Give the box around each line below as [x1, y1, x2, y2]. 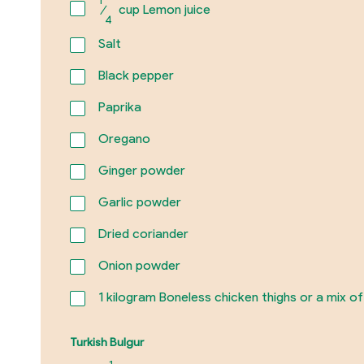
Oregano [97, 130, 150, 146]
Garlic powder [97, 193, 181, 210]
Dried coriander [97, 225, 188, 241]
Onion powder [97, 257, 180, 273]
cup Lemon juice [115, 2, 210, 18]
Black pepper [97, 67, 174, 83]
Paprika [97, 98, 141, 115]
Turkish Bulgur [69, 334, 144, 349]
